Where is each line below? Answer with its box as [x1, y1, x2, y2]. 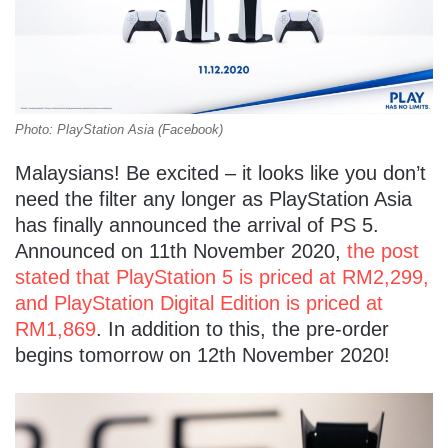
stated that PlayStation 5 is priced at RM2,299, [15, 265, 429, 288]
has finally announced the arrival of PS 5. [15, 213, 379, 236]
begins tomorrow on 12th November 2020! [15, 343, 390, 366]
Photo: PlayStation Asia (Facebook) [15, 121, 223, 137]
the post [347, 239, 419, 262]
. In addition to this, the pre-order [96, 317, 389, 340]
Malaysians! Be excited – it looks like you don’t [15, 161, 426, 184]
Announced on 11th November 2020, [15, 239, 347, 262]
